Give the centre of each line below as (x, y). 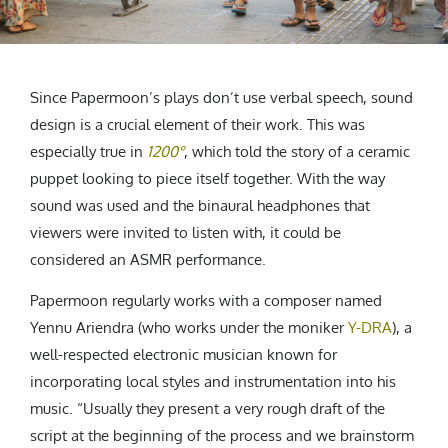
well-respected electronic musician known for (183, 354)
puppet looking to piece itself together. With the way (207, 178)
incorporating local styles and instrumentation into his (213, 381)
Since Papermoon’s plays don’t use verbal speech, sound (221, 97)
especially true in (88, 151)
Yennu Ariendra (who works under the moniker (189, 327)
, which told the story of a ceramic (297, 151)
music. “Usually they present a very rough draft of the (207, 408)
